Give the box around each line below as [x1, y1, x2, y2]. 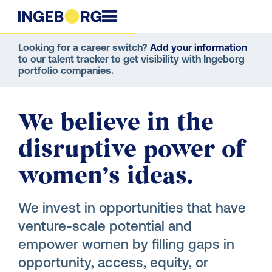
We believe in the [18, 109, 214, 136]
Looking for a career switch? [18, 44, 150, 53]
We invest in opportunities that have [18, 202, 246, 216]
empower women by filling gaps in [18, 239, 234, 253]
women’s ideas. [18, 162, 193, 189]
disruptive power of [18, 135, 246, 163]
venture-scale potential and [18, 220, 192, 234]
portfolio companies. [18, 67, 114, 76]
